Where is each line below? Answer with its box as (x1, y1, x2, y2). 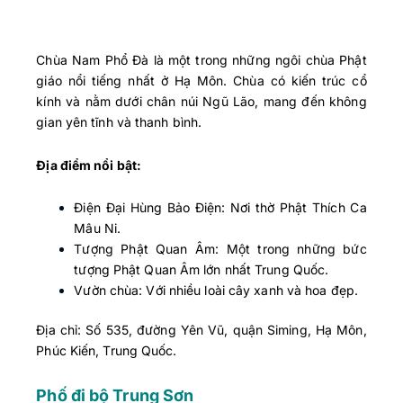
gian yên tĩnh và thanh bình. (36, 114, 202, 130)
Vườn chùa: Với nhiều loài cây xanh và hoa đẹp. (74, 282, 358, 299)
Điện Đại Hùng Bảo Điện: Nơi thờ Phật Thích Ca (74, 200, 367, 216)
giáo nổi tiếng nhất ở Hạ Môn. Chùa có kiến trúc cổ (36, 73, 367, 89)
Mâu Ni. (74, 220, 121, 237)
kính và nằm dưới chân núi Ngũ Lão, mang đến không (36, 94, 367, 110)
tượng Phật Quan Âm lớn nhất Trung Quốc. (74, 262, 329, 278)
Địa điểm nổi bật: (36, 157, 142, 173)
